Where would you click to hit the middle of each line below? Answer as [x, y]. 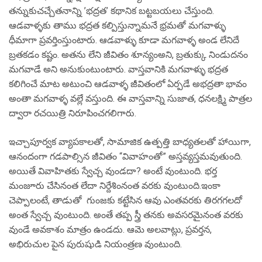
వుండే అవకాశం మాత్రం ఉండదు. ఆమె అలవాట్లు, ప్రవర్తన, [110, 230]
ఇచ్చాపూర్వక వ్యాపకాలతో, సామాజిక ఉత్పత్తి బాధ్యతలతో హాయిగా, [130, 142]
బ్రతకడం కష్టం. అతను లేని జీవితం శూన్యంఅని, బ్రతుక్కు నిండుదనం [128, 55]
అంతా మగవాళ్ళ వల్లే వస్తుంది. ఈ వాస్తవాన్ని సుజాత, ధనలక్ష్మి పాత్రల [130, 99]
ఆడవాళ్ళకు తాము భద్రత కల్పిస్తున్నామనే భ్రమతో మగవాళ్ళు [117, 25]
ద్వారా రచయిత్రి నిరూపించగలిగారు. [73, 113]
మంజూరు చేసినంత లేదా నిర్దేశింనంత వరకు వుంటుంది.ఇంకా [115, 186]
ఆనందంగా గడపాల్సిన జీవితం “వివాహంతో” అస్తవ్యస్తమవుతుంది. [125, 156]
